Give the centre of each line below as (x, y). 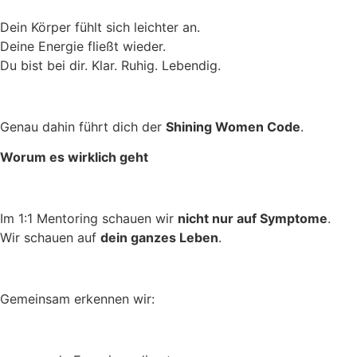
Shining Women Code (233, 126)
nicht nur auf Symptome (253, 219)
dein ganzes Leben (159, 238)
